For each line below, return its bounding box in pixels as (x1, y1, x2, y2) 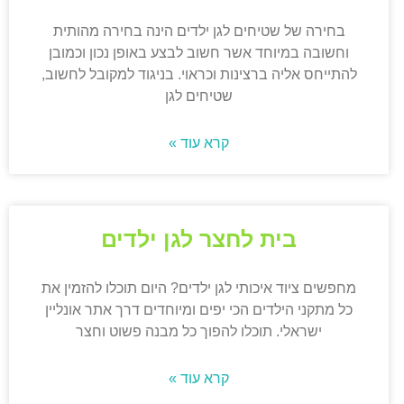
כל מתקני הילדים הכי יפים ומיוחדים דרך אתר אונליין (45, 302, 353, 318)
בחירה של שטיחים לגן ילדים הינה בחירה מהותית (52, 23, 345, 40)
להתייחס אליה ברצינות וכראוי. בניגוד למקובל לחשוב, (41, 67, 357, 83)
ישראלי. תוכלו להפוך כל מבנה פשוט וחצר (76, 324, 323, 340)
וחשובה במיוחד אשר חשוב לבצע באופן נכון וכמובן (49, 45, 350, 61)
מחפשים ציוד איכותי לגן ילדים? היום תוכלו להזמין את (41, 280, 357, 297)
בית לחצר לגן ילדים (101, 226, 298, 252)
